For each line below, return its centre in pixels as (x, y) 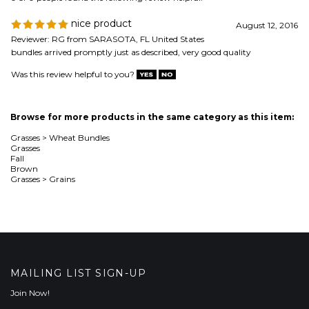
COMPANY (37, 259)
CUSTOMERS (43, 284)
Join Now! (30, 220)
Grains (62, 106)
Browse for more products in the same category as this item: (152, 44)
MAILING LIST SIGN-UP (78, 200)
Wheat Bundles (79, 65)
